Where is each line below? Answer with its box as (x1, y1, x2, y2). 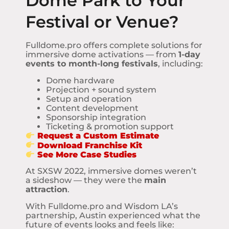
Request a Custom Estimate (37, 131, 159, 141)
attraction (26, 185, 67, 195)
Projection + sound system (46, 84, 156, 95)
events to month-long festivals (26, 59, 158, 69)
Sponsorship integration (46, 112, 146, 122)
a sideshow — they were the (26, 175, 144, 186)
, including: (158, 59, 203, 69)
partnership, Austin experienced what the (26, 210, 200, 220)
